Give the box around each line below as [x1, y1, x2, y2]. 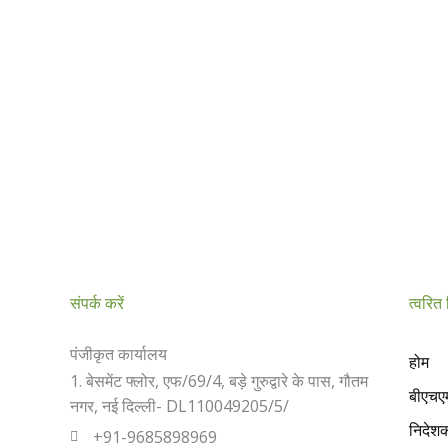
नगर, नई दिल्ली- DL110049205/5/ [70, 394, 289, 417]
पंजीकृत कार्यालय [70, 342, 167, 365]
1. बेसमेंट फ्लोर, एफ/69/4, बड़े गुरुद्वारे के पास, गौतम [70, 369, 368, 392]
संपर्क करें [70, 291, 124, 314]
